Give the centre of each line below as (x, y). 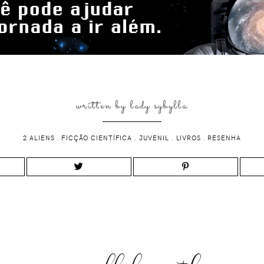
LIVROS (188, 137)
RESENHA (224, 137)
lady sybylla (159, 106)
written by (103, 106)
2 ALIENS (39, 137)
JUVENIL (154, 137)
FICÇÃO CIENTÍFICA (97, 137)
